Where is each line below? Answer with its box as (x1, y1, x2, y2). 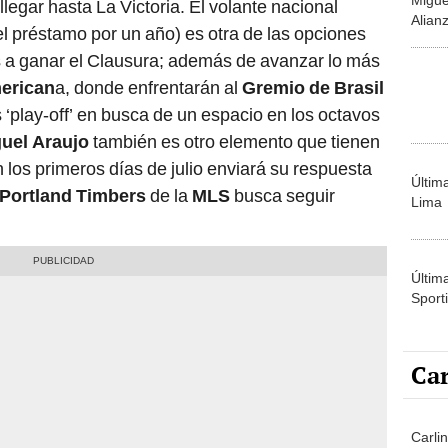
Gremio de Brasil (242, 77, 384, 99)
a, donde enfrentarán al (55, 77, 242, 99)
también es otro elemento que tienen (89, 131, 380, 153)
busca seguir (234, 185, 335, 207)
